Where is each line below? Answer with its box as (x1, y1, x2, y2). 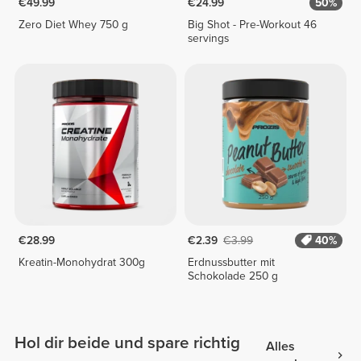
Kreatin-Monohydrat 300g (18, 255, 145, 269)
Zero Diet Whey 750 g (18, 17, 128, 31)
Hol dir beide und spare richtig (15, 333, 241, 354)
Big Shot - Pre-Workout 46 (188, 17, 317, 31)
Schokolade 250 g (188, 268, 279, 283)
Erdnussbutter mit (188, 255, 276, 269)
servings (188, 31, 230, 45)
